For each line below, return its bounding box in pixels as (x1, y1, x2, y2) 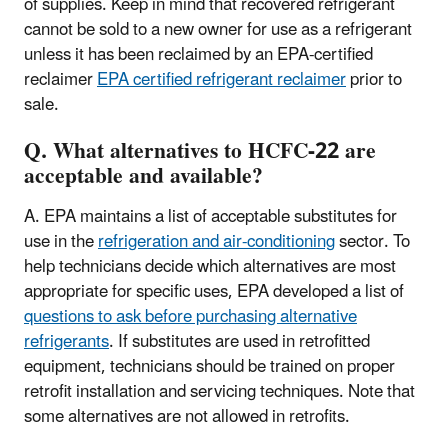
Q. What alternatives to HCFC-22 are (24, 129, 376, 175)
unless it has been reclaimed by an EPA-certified (24, 36, 373, 73)
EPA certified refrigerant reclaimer (97, 61, 346, 98)
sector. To (335, 224, 410, 261)
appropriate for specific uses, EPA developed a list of (24, 274, 404, 311)
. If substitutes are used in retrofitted (109, 324, 370, 361)
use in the (24, 224, 98, 261)
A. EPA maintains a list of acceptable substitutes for (24, 199, 397, 236)
